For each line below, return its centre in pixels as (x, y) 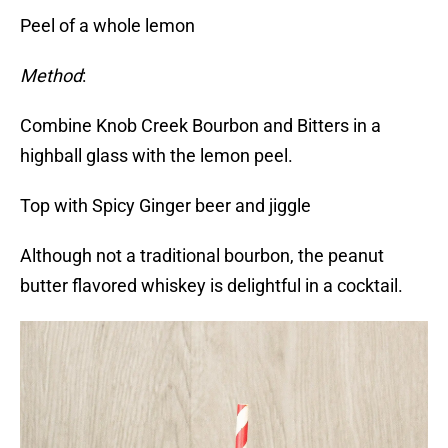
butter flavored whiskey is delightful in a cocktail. (211, 286)
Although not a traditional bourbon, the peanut (202, 256)
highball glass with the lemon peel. (160, 156)
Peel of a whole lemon (107, 26)
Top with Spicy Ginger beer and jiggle (165, 206)
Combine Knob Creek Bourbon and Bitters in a (200, 126)
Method (51, 76)
